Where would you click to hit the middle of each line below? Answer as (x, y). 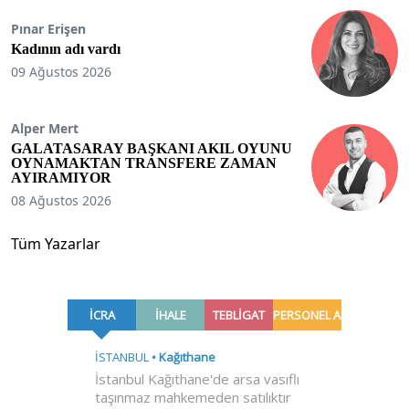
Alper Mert (45, 129)
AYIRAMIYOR (61, 178)
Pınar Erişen (48, 29)
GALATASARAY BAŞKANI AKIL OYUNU (152, 149)
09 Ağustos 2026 (61, 72)
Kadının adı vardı (66, 49)
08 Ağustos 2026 (61, 201)
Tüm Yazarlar (56, 243)
